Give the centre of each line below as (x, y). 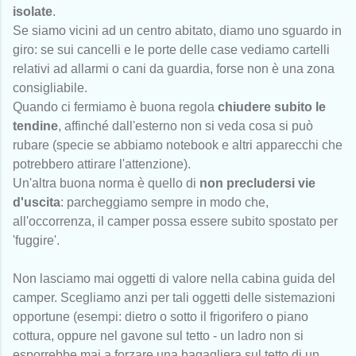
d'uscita (37, 203)
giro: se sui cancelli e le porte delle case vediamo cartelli (171, 50)
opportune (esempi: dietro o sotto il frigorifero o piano (161, 317)
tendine (35, 126)
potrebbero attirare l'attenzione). (103, 164)
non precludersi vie (257, 184)
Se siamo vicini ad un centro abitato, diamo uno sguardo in (177, 31)
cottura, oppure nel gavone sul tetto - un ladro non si (158, 336)
